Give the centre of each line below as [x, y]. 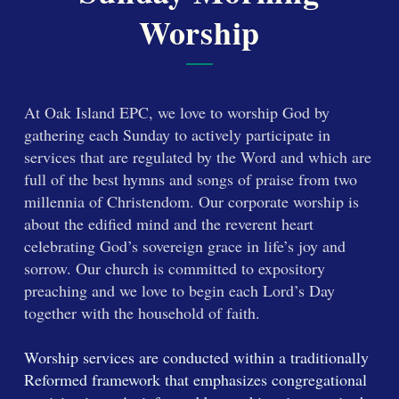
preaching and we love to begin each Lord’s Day [179, 290]
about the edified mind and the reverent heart [168, 224]
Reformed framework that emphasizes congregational [195, 379]
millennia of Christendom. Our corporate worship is [191, 201]
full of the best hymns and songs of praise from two [190, 179]
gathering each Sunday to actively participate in [177, 134]
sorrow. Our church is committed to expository [174, 268]
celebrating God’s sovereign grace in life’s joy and [184, 246]
